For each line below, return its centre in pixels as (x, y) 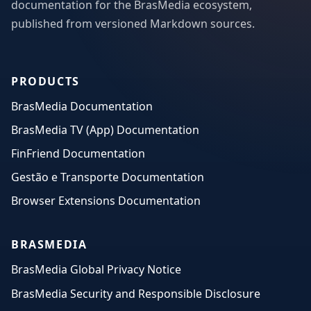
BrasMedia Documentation (82, 106)
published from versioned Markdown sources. (133, 23)
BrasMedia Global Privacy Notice (96, 270)
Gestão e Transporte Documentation (108, 177)
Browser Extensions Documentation (106, 201)
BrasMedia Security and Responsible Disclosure (136, 293)
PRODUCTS (45, 81)
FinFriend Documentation (78, 154)
